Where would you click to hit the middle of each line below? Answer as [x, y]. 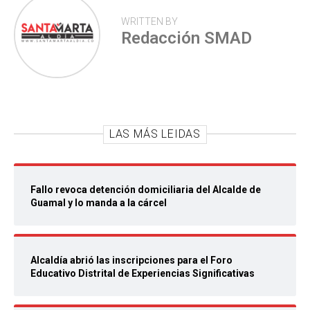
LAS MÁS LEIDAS [155, 134]
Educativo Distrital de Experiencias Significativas [144, 274]
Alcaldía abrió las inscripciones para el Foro [131, 261]
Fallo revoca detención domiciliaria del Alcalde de [146, 190]
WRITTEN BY [149, 22]
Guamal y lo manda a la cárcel [99, 203]
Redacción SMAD [186, 38]
